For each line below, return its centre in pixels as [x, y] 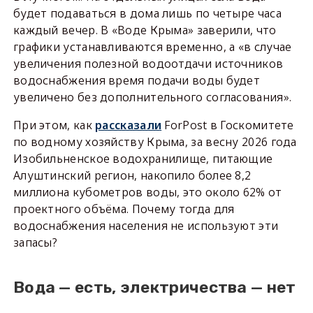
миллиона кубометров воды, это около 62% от [147, 192]
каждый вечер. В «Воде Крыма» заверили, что [145, 30]
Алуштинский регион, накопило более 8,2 [132, 176]
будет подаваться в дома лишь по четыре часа [147, 14]
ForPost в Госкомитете [228, 125]
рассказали [129, 125]
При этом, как [54, 125]
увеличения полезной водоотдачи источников [148, 64]
